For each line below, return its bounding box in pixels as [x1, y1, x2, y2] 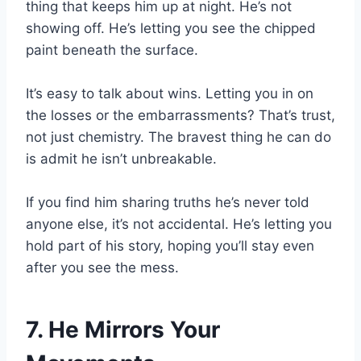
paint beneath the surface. [26, 42, 198, 59]
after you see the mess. [26, 259, 179, 276]
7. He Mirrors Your [26, 316, 220, 344]
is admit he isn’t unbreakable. [26, 151, 217, 168]
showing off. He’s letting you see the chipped [26, 20, 316, 37]
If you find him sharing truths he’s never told [26, 194, 309, 211]
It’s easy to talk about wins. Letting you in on [26, 85, 313, 102]
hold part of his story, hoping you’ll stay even [26, 238, 314, 255]
